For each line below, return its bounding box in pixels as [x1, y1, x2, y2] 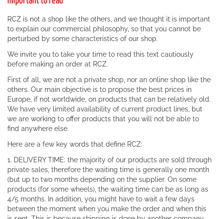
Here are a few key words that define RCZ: [7, 140, 142, 148]
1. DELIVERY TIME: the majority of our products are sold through [7, 156, 212, 164]
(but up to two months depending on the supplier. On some [7, 175, 197, 183]
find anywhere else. [7, 125, 69, 132]
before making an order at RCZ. [7, 60, 108, 68]
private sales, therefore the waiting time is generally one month [7, 166, 209, 174]
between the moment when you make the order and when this [7, 205, 206, 213]
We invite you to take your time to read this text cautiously [7, 50, 194, 58]
